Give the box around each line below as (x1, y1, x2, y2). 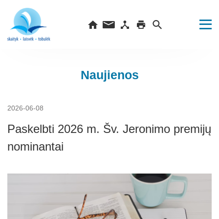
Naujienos (80, 68, 139, 82)
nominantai (7, 140, 64, 153)
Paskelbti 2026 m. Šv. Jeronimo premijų (7, 122, 211, 135)
